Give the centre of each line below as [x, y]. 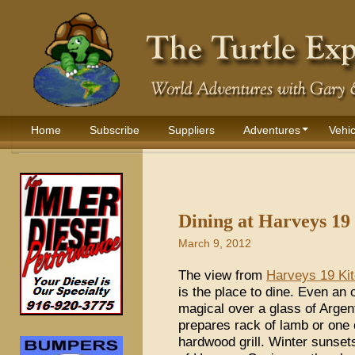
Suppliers [191, 130]
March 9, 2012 [215, 243]
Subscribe [115, 130]
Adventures [272, 130]
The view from [222, 275]
